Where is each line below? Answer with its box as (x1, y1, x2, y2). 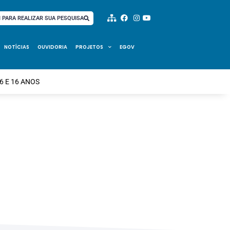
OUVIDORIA (37, 44, 67, 50)
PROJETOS (75, 44, 103, 50)
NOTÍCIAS (4, 44, 29, 50)
